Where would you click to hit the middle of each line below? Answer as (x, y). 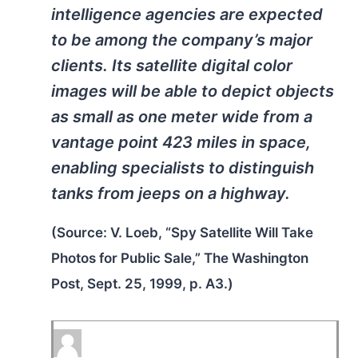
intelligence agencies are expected (187, 15)
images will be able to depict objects (193, 91)
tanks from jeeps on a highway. (171, 194)
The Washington (256, 259)
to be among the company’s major (182, 40)
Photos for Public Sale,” (127, 259)
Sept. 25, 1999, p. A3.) (159, 284)
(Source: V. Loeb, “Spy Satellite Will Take (182, 233)
